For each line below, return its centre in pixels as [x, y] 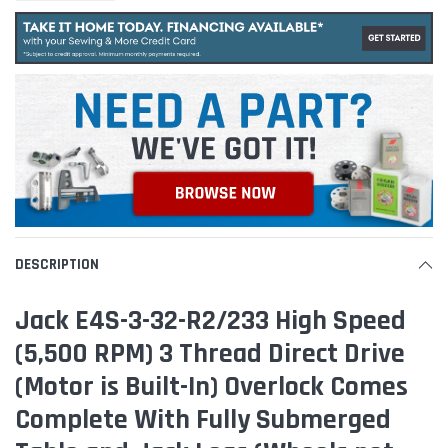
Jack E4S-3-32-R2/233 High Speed [210, 320]
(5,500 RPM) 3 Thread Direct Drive [210, 353]
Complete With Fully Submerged [203, 419]
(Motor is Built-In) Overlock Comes [211, 386]
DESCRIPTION [57, 264]
